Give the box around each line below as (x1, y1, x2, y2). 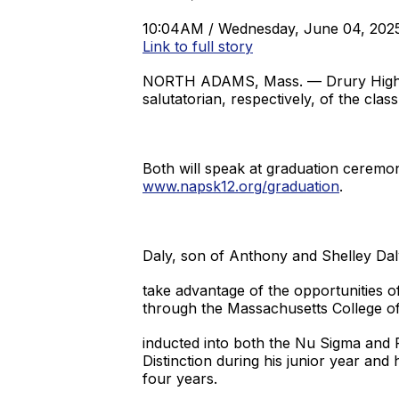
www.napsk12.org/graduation (142, 177, 339, 195)
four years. (142, 370, 217, 387)
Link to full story (142, 37, 253, 55)
